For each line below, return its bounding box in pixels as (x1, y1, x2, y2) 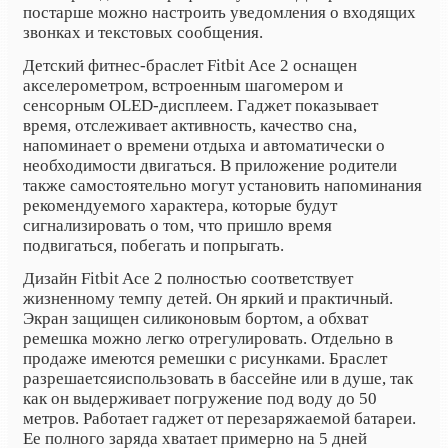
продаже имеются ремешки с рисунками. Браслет (23, 348, 387, 368)
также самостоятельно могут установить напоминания (23, 175, 422, 195)
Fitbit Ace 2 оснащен (207, 55, 357, 75)
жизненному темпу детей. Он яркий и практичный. (23, 288, 393, 308)
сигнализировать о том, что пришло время (23, 215, 332, 235)
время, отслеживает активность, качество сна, (23, 115, 357, 135)
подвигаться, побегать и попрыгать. (23, 235, 284, 255)
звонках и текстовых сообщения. (23, 22, 263, 42)
